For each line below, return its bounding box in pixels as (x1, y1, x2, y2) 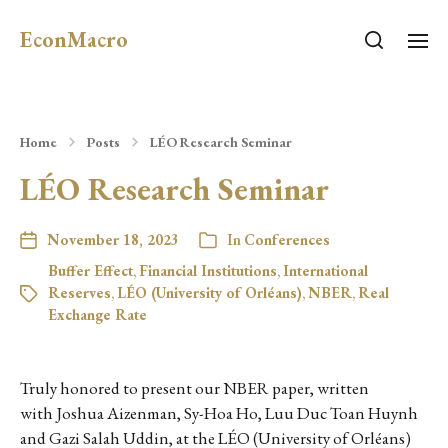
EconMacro (20, 25, 128, 54)
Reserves (48, 283, 111, 302)
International (283, 261, 368, 280)
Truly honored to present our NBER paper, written (20, 377, 369, 399)
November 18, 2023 (47, 230, 179, 249)
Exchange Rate (48, 305, 147, 324)
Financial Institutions (139, 261, 277, 280)
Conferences (244, 230, 330, 249)
